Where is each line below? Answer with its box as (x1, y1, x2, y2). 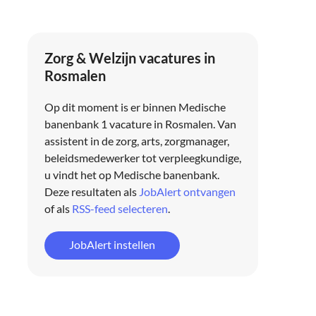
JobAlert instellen (68, 238, 155, 251)
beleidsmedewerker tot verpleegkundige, (44, 151, 241, 164)
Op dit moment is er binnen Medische (44, 100, 226, 114)
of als (44, 202, 72, 215)
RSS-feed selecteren (71, 202, 168, 215)
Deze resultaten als (44, 185, 139, 198)
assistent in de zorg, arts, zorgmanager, (44, 134, 229, 147)
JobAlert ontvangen (138, 185, 236, 198)
